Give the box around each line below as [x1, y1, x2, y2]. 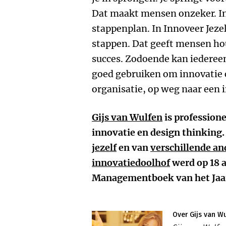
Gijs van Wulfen [92, 111, 162, 123]
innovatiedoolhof [92, 157, 170, 168]
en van [117, 142, 150, 153]
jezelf [92, 142, 117, 153]
